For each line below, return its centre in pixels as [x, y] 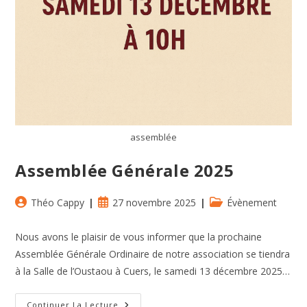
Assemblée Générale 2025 [125, 171]
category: [230, 217]
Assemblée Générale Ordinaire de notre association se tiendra [153, 254]
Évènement [252, 203]
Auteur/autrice [46, 202]
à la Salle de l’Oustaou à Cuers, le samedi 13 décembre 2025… [153, 271]
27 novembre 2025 [155, 203]
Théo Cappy [58, 203]
